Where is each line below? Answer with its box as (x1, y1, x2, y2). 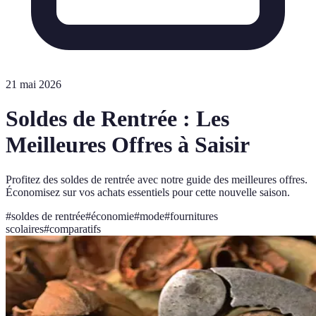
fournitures (170, 209, 218, 222)
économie (91, 209, 134, 222)
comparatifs (49, 222, 101, 235)
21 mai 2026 (6, 78, 61, 90)
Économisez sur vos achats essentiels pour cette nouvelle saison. (6, 186, 290, 198)
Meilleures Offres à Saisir (6, 132, 250, 158)
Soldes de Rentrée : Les (6, 106, 229, 132)
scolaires (6, 222, 44, 235)
